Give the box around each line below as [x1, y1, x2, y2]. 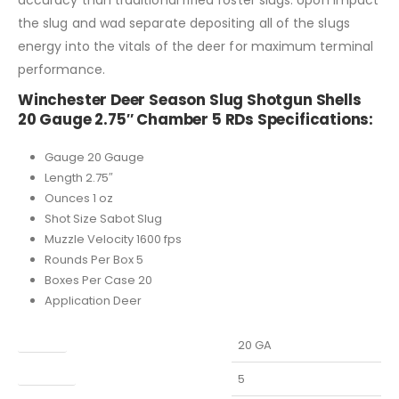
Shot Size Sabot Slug [44, 209, 162, 227]
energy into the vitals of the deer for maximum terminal [18, 37, 373, 55]
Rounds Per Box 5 [44, 250, 143, 268]
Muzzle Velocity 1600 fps [44, 230, 182, 248]
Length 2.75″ [44, 168, 113, 186]
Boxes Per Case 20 [44, 271, 152, 289]
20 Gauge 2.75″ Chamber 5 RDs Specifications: [18, 108, 374, 130]
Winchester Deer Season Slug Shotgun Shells [18, 88, 362, 110]
